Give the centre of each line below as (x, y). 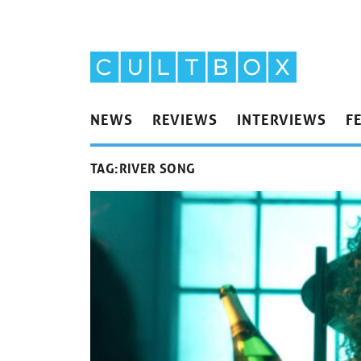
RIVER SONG (157, 168)
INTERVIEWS (281, 120)
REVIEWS (185, 120)
